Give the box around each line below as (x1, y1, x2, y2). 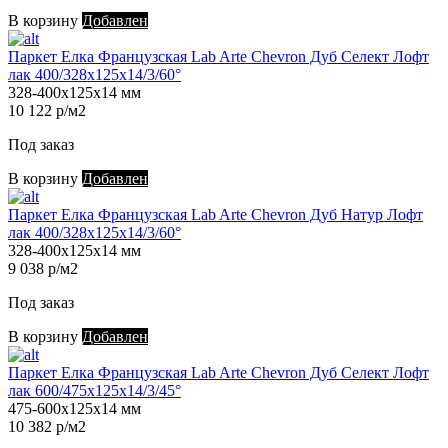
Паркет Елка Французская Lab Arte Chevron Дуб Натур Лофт (8, 206, 423, 224)
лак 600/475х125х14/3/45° (8, 382, 181, 400)
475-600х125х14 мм (8, 400, 141, 418)
